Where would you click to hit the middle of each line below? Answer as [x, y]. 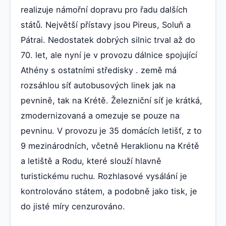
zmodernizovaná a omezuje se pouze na [100, 116]
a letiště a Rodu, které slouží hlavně [91, 161]
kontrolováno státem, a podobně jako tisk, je [109, 191]
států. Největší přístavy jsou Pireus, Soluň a [106, 25]
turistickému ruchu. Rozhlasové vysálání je [104, 176]
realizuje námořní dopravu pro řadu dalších [104, 10]
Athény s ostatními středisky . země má [99, 70]
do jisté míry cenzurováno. [73, 207]
